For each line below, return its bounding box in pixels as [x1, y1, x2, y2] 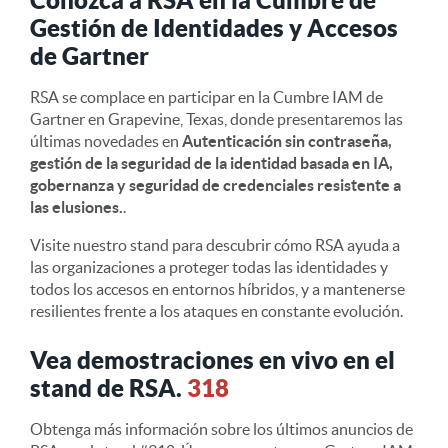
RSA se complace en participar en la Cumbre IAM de [30, 87, 383, 106]
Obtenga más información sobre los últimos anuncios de [30, 419, 413, 438]
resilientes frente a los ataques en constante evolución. [30, 301, 403, 320]
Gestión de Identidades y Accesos [30, 13, 398, 42]
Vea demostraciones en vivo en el [30, 345, 395, 374]
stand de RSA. [30, 373, 187, 402]
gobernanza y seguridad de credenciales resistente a [30, 175, 401, 194]
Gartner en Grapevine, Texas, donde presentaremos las [30, 109, 403, 128]
